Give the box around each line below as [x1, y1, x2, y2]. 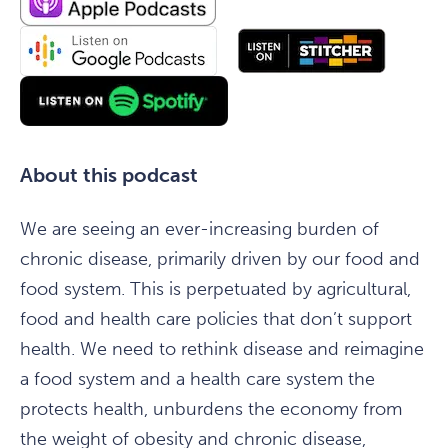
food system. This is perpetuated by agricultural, [20, 278, 411, 300]
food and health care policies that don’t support [20, 308, 412, 330]
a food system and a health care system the [20, 368, 375, 390]
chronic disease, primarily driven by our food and [20, 248, 420, 270]
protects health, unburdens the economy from [20, 398, 402, 420]
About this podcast [20, 163, 198, 187]
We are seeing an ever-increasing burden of [20, 218, 379, 240]
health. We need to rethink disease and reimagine [20, 338, 424, 360]
